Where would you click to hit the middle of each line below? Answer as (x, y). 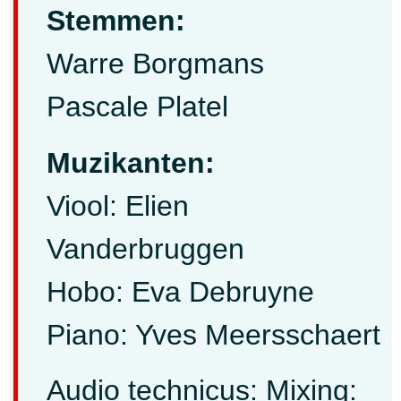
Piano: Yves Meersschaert (213, 334)
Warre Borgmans (155, 64)
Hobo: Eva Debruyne (180, 291)
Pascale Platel (137, 107)
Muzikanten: (131, 162)
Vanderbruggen (145, 248)
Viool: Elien (118, 205)
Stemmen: (116, 21)
